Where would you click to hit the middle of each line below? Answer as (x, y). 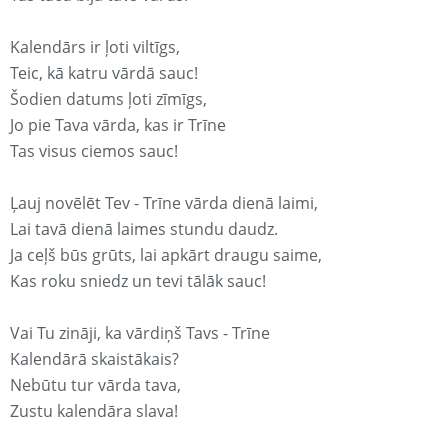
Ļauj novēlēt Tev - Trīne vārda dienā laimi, (164, 203)
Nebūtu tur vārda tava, (95, 385)
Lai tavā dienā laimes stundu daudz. (144, 229)
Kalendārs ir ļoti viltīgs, (95, 47)
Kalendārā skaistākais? (94, 359)
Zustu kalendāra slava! (94, 411)
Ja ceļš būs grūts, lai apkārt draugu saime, (166, 255)
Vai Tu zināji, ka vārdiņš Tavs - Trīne (140, 333)
